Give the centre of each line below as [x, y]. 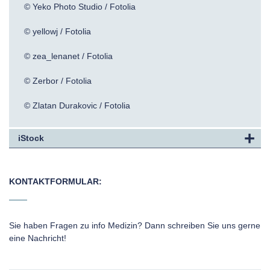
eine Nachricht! [38, 238]
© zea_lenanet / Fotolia [68, 56]
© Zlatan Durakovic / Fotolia [77, 105]
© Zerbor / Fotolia [58, 81]
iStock [31, 138]
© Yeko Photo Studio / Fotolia [80, 7]
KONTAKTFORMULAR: [55, 181]
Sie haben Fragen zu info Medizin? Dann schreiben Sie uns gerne [135, 225]
